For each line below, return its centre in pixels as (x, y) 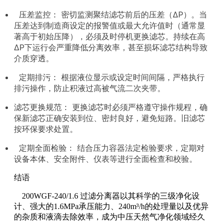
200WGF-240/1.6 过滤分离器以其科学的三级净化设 (107, 196)
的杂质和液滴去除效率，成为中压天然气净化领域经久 (110, 217)
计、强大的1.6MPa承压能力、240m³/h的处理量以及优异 (111, 206)
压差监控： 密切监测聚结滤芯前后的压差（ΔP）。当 (111, 14)
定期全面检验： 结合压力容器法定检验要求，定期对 (109, 148)
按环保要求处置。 (46, 129)
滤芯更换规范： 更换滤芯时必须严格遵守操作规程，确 (111, 107)
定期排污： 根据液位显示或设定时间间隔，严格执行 (109, 77)
